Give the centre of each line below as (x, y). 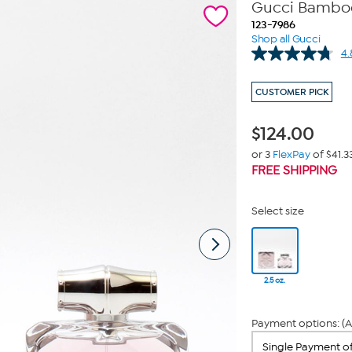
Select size (277, 211)
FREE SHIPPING (294, 170)
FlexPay (291, 154)
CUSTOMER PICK (291, 92)
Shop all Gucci (286, 39)
